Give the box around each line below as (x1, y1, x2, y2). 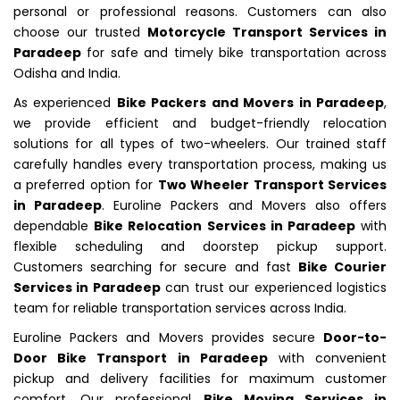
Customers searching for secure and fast (13, 257, 298, 276)
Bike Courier (297, 257, 387, 276)
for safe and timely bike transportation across (81, 43, 387, 62)
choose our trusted (13, 22, 147, 41)
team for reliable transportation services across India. (13, 298, 346, 317)
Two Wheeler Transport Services (157, 175, 387, 194)
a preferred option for (13, 175, 158, 194)
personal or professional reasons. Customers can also (13, 2, 387, 21)
